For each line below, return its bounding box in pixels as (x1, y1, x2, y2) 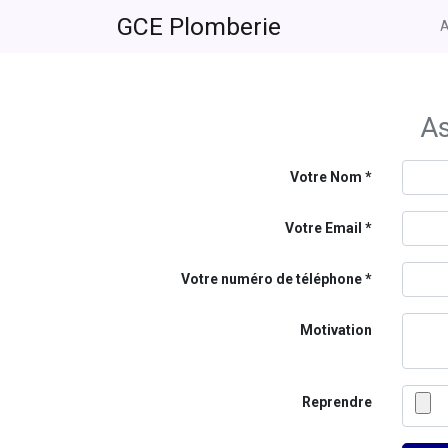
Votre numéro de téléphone (181, 271, 362, 287)
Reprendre (302, 394, 372, 410)
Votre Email (285, 220, 362, 236)
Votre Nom (290, 169, 362, 185)
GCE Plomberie (117, 12, 281, 41)
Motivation (300, 322, 372, 338)
